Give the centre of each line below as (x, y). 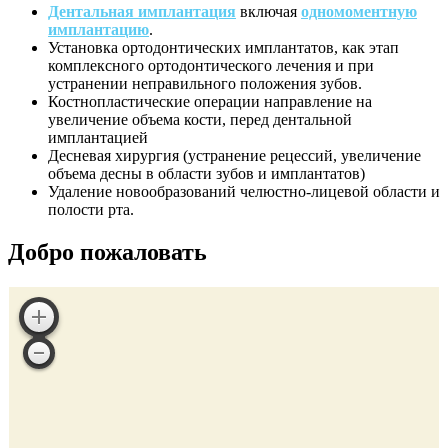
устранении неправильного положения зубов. (205, 84)
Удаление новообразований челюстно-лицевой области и (244, 192)
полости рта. (91, 210)
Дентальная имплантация (142, 12)
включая (268, 12)
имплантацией (98, 138)
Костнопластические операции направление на (210, 102)
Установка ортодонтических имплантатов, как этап (223, 48)
